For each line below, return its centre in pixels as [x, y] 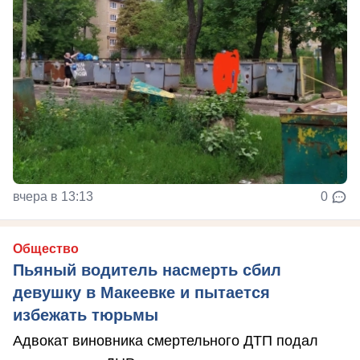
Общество [46, 248]
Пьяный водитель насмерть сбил [147, 270]
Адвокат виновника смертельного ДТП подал [166, 340]
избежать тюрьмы [86, 315]
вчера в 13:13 [53, 196]
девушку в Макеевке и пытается [141, 292]
